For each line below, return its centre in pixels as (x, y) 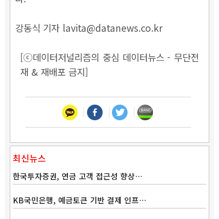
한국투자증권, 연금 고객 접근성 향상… (77, 176)
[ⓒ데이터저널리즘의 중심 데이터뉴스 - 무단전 (109, 57)
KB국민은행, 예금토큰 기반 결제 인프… (79, 200)
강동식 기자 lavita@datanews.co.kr (89, 27)
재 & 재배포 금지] (54, 71)
